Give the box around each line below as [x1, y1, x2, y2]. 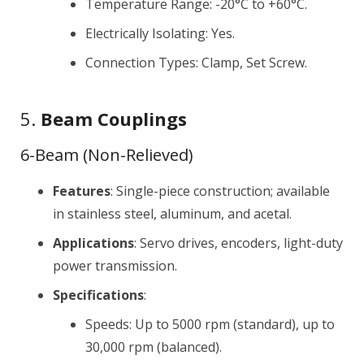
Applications [53, 234, 134, 252]
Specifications [53, 286, 144, 304]
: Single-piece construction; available [110, 182, 330, 200]
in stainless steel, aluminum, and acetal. [53, 205, 292, 223]
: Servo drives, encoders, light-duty [134, 234, 343, 252]
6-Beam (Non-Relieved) [20, 144, 193, 166]
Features [53, 182, 110, 200]
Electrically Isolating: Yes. [85, 24, 235, 42]
